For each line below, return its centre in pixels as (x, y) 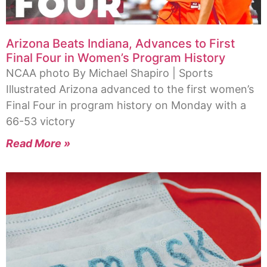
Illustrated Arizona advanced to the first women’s (130, 89)
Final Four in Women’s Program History (116, 58)
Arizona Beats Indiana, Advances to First (120, 44)
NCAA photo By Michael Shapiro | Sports (109, 73)
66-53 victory (41, 122)
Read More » (38, 144)
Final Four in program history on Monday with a (126, 105)
